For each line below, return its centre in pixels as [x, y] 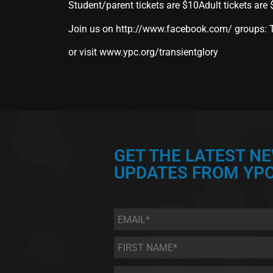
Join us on [92, 29]
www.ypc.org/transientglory [159, 52]
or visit [84, 52]
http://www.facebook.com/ [174, 29]
